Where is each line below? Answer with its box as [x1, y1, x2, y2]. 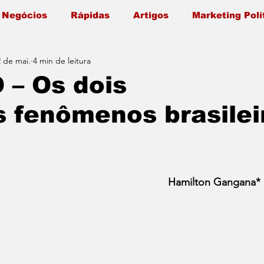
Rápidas [71, 10, 110, 20]
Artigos [133, 10, 169, 20]
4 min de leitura [33, 55, 91, 66]
